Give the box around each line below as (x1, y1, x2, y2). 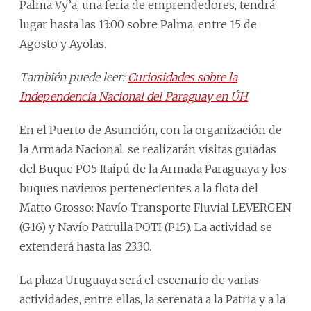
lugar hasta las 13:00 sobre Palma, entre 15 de (19, 17, 257, 31)
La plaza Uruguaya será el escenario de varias (19, 272, 259, 287)
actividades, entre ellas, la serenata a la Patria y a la (19, 292, 285, 306)
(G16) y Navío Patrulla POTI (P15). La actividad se (19, 219, 272, 234)
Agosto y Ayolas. (19, 36, 106, 51)
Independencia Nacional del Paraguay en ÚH (19, 89, 248, 103)
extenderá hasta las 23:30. (19, 239, 151, 253)
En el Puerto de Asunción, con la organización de (19, 122, 282, 137)
